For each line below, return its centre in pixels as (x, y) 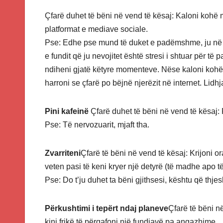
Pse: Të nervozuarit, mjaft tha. (98, 124)
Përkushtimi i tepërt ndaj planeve (107, 208)
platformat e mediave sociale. (96, 29)
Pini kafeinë (68, 111)
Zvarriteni (63, 153)
